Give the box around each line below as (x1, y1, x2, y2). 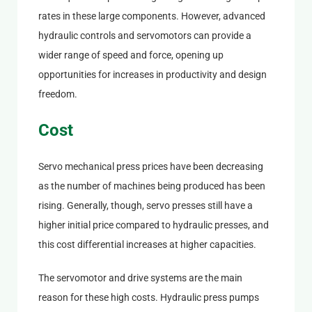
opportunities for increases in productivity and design (38, 68, 267, 80)
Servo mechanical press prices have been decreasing (38, 160, 263, 172)
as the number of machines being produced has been (38, 180, 265, 192)
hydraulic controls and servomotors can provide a (38, 29, 251, 41)
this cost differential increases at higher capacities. (38, 238, 256, 250)
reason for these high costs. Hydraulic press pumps (38, 291, 259, 303)
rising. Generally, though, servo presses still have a (38, 199, 253, 211)
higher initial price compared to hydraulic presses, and (38, 219, 269, 231)
